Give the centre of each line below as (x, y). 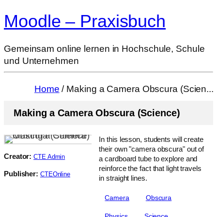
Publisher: (21, 173)
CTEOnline (55, 174)
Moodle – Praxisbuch (85, 21)
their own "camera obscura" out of (152, 149)
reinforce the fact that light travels (150, 168)
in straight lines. (123, 178)
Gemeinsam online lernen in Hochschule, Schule (104, 49)
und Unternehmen (41, 61)
